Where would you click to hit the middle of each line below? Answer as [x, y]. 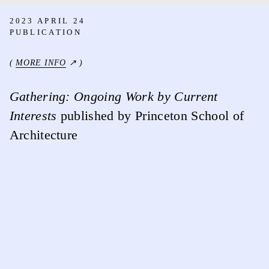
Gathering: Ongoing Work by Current [113, 96]
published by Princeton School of [150, 116]
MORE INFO [41, 62]
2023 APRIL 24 [47, 20]
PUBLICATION [45, 32]
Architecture [44, 135]
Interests [33, 116]
